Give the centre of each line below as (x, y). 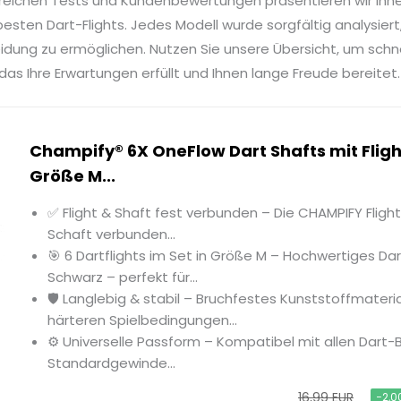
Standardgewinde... (112, 363)
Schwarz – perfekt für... (123, 277)
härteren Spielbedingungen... (143, 320)
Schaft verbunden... (112, 235)
